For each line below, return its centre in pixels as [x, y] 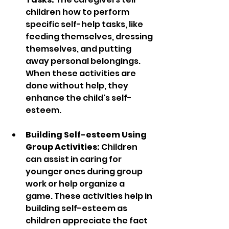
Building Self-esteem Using [87, 135]
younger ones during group [85, 172]
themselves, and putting [79, 49]
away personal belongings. [84, 61]
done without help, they [78, 86]
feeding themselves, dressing [90, 37]
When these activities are [82, 74]
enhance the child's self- [79, 98]
